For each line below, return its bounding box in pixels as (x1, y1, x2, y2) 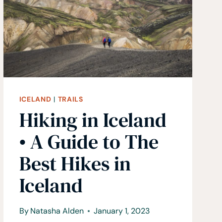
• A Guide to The (19, 128, 159, 156)
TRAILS (57, 95, 83, 104)
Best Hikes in (19, 150, 131, 177)
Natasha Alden (30, 206, 84, 217)
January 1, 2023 (93, 206, 150, 217)
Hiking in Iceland (19, 107, 166, 134)
